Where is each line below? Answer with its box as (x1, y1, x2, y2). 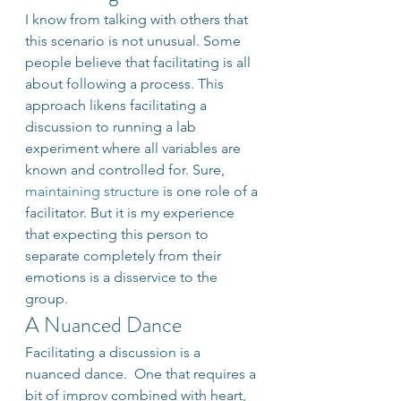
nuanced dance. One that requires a (25, 365, 260, 382)
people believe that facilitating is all (25, 54, 254, 71)
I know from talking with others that (25, 11, 252, 28)
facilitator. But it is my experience (25, 204, 238, 221)
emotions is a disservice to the (25, 269, 221, 286)
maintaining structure (25, 183, 163, 200)
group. (25, 290, 68, 307)
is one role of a (163, 183, 261, 200)
